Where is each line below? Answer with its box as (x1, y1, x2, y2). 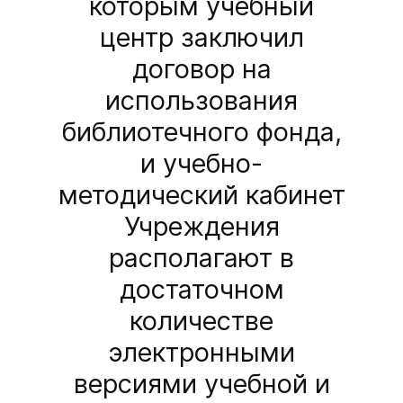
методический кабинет (58, 179, 345, 211)
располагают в (109, 242, 294, 274)
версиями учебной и (73, 368, 330, 400)
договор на (131, 53, 272, 85)
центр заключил (99, 22, 304, 54)
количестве (130, 305, 273, 337)
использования (105, 85, 298, 117)
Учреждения (123, 210, 280, 243)
